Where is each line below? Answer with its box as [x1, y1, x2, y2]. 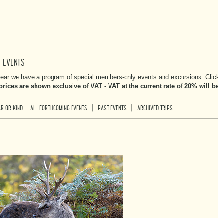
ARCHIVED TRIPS [137, 104, 173, 112]
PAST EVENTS [98, 104, 127, 112]
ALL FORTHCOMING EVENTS [30, 104, 87, 112]
